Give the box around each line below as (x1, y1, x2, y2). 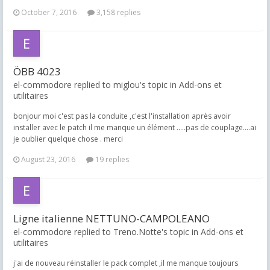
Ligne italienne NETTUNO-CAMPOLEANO (13, 212, 210, 225)
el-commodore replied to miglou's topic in (13, 79, 179, 90)
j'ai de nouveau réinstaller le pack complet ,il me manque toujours (13, 258, 238, 268)
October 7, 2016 (21, 7, 77, 17)
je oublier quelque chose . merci (13, 134, 123, 144)
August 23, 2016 (21, 154, 75, 165)
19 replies (93, 154, 129, 165)
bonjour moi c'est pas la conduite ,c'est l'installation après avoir (13, 111, 231, 121)
